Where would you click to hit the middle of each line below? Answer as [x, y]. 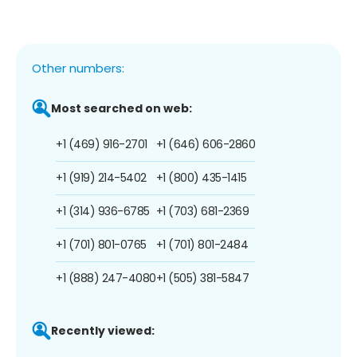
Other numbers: [78, 68]
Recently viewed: [103, 330]
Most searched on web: [122, 108]
